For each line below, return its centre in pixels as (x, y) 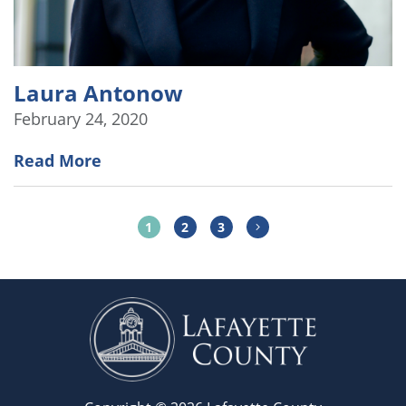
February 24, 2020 (81, 118)
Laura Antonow (98, 92)
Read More (58, 160)
